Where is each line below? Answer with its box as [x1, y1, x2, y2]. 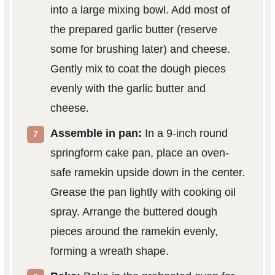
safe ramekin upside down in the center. [50, 166, 245, 179]
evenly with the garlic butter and [50, 82, 206, 95]
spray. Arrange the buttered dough [50, 206, 217, 219]
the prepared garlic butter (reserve [50, 23, 217, 36]
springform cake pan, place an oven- [50, 147, 229, 160]
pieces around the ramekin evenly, [50, 225, 218, 238]
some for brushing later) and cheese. [50, 43, 230, 56]
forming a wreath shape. [50, 245, 169, 258]
